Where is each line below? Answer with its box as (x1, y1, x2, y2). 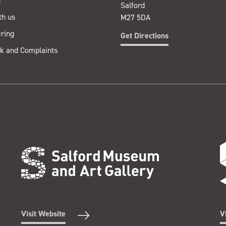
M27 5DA (121, 12, 150, 23)
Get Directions (121, 30, 168, 41)
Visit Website (21, 208, 66, 219)
